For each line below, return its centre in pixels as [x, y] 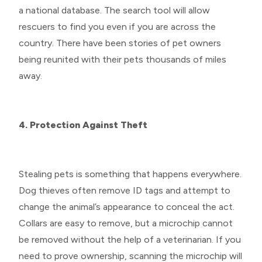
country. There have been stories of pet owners [120, 43]
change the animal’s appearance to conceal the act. [127, 206]
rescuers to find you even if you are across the [117, 26]
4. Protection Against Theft [84, 125]
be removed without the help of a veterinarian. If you [130, 239]
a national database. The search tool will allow [114, 10]
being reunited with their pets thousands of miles [123, 59]
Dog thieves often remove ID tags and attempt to [125, 190]
